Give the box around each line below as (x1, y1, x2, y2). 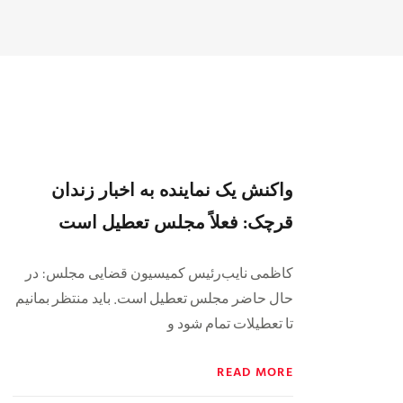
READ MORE (217, 361, 293, 381)
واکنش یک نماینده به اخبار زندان (51, 175, 293, 202)
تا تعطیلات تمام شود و (167, 313, 293, 331)
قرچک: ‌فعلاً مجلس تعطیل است (58, 207, 293, 235)
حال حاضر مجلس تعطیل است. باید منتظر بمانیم (15, 288, 293, 306)
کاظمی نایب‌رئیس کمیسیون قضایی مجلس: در (25, 263, 293, 281)
